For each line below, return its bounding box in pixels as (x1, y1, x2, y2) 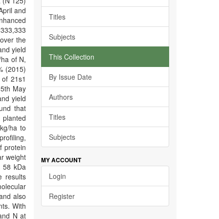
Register (48, 191, 75, 201)
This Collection (48, 52, 94, 62)
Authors (48, 92, 73, 102)
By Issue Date (48, 72, 92, 82)
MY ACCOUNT (41, 155, 81, 164)
